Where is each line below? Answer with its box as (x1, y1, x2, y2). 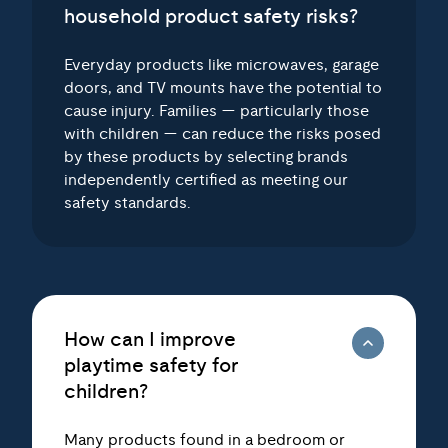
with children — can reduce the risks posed (64, 108, 381, 124)
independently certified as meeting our (64, 154, 348, 170)
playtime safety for (64, 338, 238, 358)
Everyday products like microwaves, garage (64, 39, 379, 55)
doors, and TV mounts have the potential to (64, 62, 382, 78)
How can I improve (64, 312, 236, 332)
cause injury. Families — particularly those (64, 85, 369, 101)
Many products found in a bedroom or (64, 414, 345, 430)
